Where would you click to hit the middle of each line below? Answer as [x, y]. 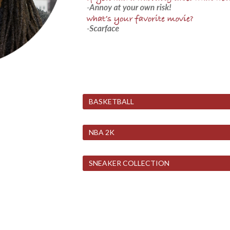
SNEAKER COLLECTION [129, 163]
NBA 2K [102, 132]
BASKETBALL [112, 101]
